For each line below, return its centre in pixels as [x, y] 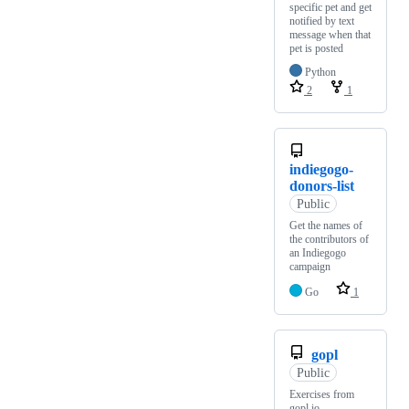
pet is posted [316, 49]
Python [320, 73]
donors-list [322, 186]
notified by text [322, 21]
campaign [310, 267]
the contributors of [329, 240]
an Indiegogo [318, 253]
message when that [330, 35]
